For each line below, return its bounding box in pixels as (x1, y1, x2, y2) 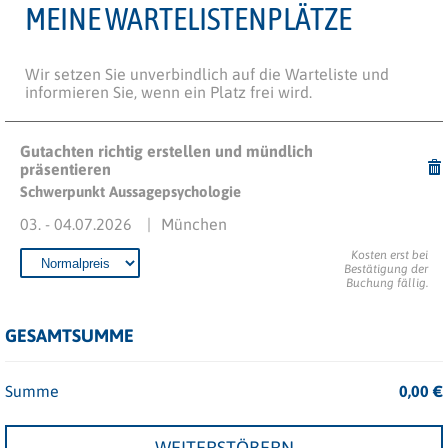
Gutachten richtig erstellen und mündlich (20, 142, 313, 160)
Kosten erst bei (351, 248, 428, 262)
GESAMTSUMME (5, 325, 134, 346)
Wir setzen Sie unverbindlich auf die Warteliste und (25, 65, 389, 83)
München (161, 215, 227, 233)
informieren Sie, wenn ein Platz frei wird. (25, 83, 312, 101)
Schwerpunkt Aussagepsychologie (20, 183, 241, 200)
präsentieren (20, 160, 111, 178)
